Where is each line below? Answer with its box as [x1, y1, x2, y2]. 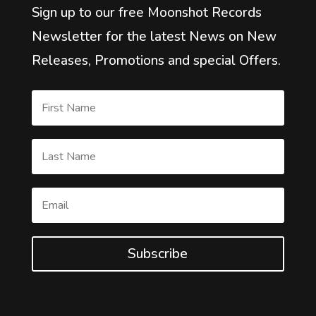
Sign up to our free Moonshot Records [31, 4, 262, 23]
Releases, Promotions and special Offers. [31, 51, 281, 71]
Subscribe [128, 244, 188, 264]
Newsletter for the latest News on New [31, 28, 276, 47]
